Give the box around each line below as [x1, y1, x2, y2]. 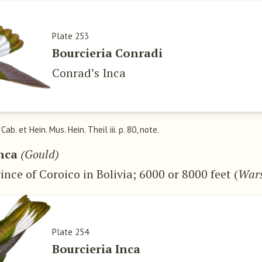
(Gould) [20, 146, 60, 163]
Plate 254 [52, 226, 89, 237]
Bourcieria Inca [52, 240, 141, 257]
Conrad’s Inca [52, 65, 126, 81]
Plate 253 [52, 30, 89, 42]
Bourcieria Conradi [52, 45, 163, 61]
